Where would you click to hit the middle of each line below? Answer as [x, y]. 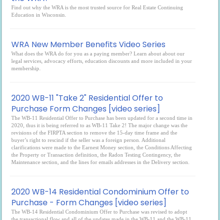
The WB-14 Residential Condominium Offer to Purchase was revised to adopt [99, 212]
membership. [26, 68]
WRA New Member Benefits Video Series [89, 44]
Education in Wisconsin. [39, 15]
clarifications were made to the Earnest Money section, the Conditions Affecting [102, 147]
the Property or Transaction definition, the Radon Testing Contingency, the [96, 155]
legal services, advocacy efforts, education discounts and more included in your [102, 61]
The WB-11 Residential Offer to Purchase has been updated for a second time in [102, 118]
